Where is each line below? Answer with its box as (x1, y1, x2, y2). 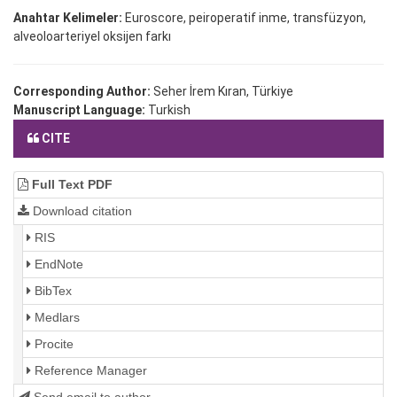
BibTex (31, 284, 72, 299)
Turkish (148, 103, 191, 118)
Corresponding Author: (13, 84, 153, 99)
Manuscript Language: (13, 103, 148, 118)
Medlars (31, 310, 80, 325)
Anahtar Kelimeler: (13, 11, 122, 26)
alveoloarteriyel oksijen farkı (13, 29, 171, 44)
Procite (31, 337, 74, 352)
